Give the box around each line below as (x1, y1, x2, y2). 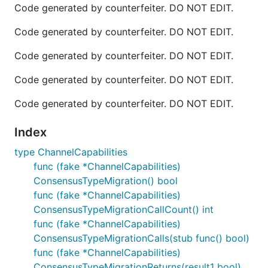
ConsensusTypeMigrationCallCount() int (33, 203, 214, 215)
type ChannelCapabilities (14, 146, 127, 158)
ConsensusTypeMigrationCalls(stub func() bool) (33, 232, 249, 244)
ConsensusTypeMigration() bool (33, 175, 178, 187)
